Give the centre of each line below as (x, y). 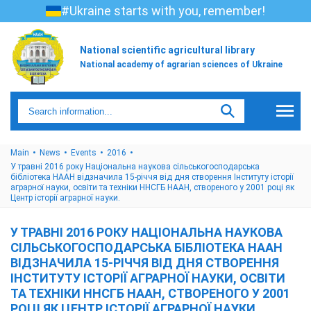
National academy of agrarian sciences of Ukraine (181, 64)
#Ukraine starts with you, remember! (163, 11)
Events (84, 153)
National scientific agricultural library (167, 50)
